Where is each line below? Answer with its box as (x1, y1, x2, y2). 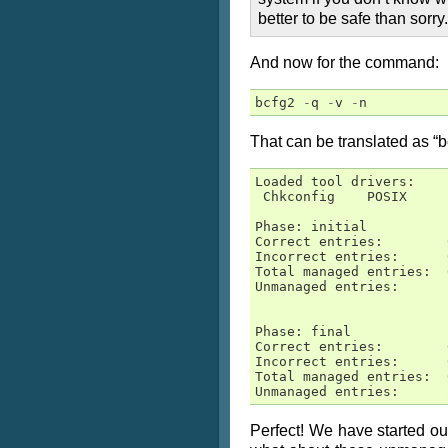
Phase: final (255, 324, 351, 339)
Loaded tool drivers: (255, 174, 415, 189)
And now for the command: (250, 54, 439, 71)
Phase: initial (255, 219, 367, 234)
